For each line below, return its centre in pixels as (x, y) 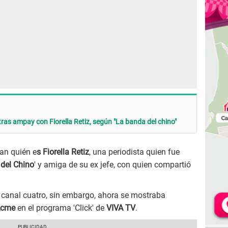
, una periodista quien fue (134, 152)
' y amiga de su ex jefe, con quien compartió (112, 165)
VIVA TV (121, 208)
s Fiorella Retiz (63, 152)
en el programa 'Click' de (62, 208)
